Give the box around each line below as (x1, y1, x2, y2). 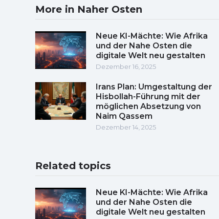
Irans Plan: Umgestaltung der (96, 82, 212, 91)
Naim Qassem (96, 111, 153, 121)
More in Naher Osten (35, 3, 142, 15)
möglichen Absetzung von (96, 101, 201, 111)
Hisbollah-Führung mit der (96, 91, 200, 101)
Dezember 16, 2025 (96, 62, 156, 70)
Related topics (35, 159, 111, 172)
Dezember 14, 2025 (96, 123, 156, 131)
